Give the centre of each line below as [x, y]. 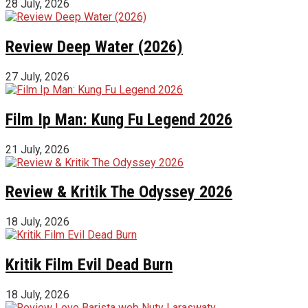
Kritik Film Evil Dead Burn [89, 265]
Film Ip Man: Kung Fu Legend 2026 [119, 119]
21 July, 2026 [37, 149]
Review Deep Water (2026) [94, 46]
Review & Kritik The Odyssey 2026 [119, 192]
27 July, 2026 [37, 76]
